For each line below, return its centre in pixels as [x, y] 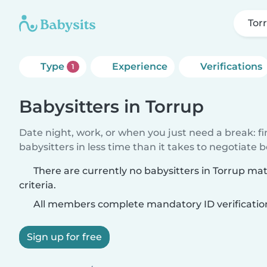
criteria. [38, 185]
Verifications [231, 66]
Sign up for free [64, 237]
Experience [139, 66]
